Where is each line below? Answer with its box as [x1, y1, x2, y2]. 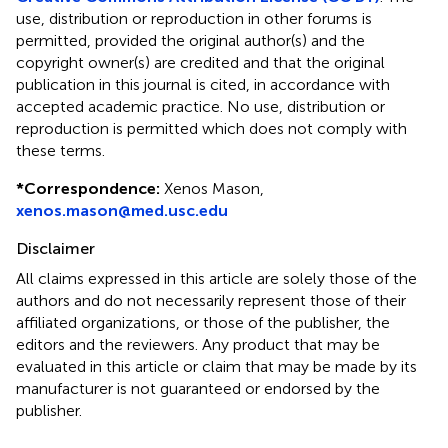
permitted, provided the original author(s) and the [16, 30, 365, 50]
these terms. [16, 140, 105, 160]
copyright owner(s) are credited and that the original [16, 52, 385, 72]
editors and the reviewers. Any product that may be [16, 334, 380, 354]
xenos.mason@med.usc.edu [16, 200, 228, 220]
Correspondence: [24, 178, 160, 198]
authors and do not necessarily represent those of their [16, 290, 406, 310]
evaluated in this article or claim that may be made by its [16, 356, 417, 376]
